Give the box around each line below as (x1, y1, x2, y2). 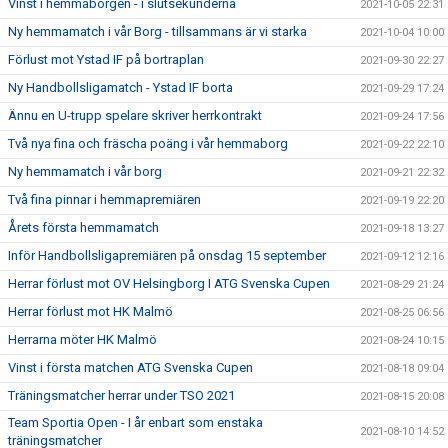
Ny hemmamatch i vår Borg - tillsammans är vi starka (8, 23, 307, 39)
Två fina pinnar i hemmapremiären (8, 191, 201, 207)
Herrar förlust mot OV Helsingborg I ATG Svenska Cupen (8, 275, 330, 291)
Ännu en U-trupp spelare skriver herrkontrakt (8, 107, 262, 123)
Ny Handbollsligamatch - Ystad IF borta (8, 79, 233, 95)
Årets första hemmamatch (8, 219, 159, 235)
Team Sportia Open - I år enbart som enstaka (8, 414, 263, 430)
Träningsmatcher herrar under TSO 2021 (8, 387, 235, 403)
